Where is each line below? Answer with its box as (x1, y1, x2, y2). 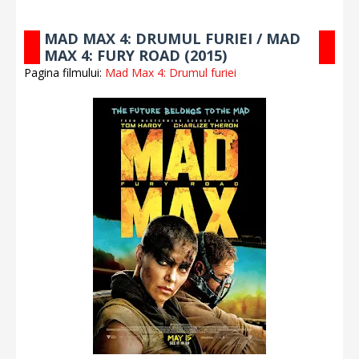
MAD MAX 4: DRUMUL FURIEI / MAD (44, 29, 301, 48)
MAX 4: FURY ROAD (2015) (44, 46, 227, 65)
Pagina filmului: (24, 65, 105, 80)
